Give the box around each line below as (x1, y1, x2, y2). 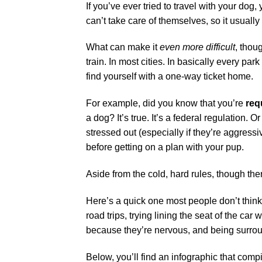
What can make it (86, 42, 160, 53)
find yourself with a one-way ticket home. (86, 71, 253, 82)
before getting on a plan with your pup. (86, 142, 244, 153)
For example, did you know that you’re (86, 98, 246, 109)
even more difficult (160, 42, 235, 53)
